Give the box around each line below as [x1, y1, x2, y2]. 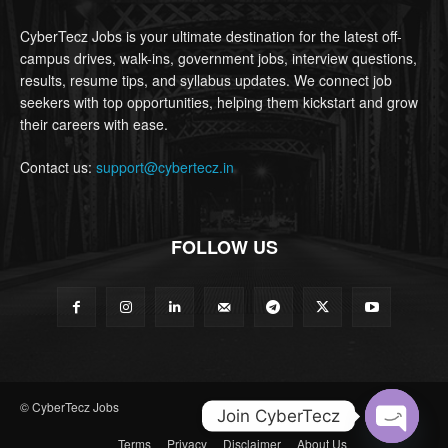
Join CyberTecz [217, 405, 340, 426]
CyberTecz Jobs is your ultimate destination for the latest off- [20, 26, 402, 47]
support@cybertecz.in [96, 157, 234, 178]
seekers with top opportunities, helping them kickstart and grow [20, 92, 418, 113]
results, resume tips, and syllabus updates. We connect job [20, 70, 392, 91]
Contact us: [20, 157, 96, 178]
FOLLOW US [170, 234, 278, 261]
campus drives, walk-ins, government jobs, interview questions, [20, 48, 417, 69]
